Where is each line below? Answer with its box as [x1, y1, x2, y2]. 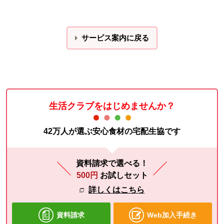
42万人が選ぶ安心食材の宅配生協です [43, 127, 180, 135]
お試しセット [99, 171, 148, 179]
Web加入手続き [146, 211, 197, 219]
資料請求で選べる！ [76, 159, 148, 167]
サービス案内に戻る [81, 33, 149, 42]
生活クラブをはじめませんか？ [49, 101, 175, 111]
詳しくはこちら [88, 185, 144, 194]
